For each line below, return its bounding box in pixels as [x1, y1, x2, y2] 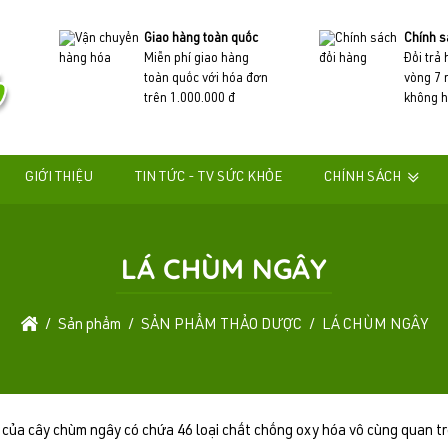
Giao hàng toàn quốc [144, 33, 259, 47]
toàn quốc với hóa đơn [144, 73, 269, 87]
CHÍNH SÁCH [324, 170, 401, 185]
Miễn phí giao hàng [144, 53, 250, 67]
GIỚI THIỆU [25, 170, 93, 185]
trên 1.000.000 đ [144, 93, 236, 107]
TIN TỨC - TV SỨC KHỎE [135, 170, 282, 185]
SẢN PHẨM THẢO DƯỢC [140, 317, 302, 333]
